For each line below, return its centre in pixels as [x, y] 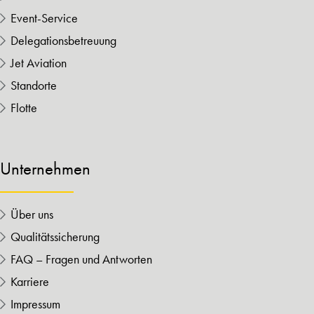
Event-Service [44, 18]
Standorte [34, 86]
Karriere [30, 282]
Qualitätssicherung [55, 237]
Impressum [35, 304]
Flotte [24, 108]
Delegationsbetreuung [63, 41]
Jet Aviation [39, 63]
